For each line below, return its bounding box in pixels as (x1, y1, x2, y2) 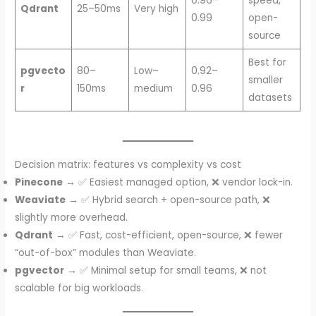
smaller (248, 73, 283, 87)
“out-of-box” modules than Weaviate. (15, 245, 197, 260)
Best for (248, 56, 286, 70)
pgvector (15, 263, 65, 277)
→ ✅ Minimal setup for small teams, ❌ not (64, 263, 267, 277)
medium (133, 82, 173, 96)
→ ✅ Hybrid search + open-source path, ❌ (66, 193, 271, 207)
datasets (248, 91, 292, 105)
